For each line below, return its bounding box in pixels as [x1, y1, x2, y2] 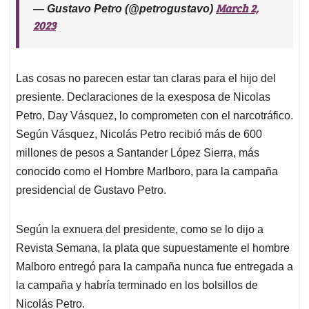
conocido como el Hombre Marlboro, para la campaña [16, 166, 278, 178]
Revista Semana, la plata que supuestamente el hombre [16, 242, 290, 255]
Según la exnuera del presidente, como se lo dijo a [16, 223, 263, 236]
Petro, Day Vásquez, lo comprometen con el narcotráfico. [16, 110, 293, 122]
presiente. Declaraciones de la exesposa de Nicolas [16, 91, 270, 103]
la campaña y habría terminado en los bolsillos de [16, 279, 258, 292]
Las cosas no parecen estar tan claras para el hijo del [16, 72, 276, 85]
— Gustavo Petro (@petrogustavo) [33, 3, 216, 15]
